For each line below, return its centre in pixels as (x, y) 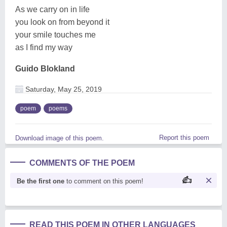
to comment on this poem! (104, 181)
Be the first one (41, 181)
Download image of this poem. (60, 138)
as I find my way (44, 47)
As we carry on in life (52, 9)
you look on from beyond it (62, 22)
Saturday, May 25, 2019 (63, 89)
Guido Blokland (45, 68)
